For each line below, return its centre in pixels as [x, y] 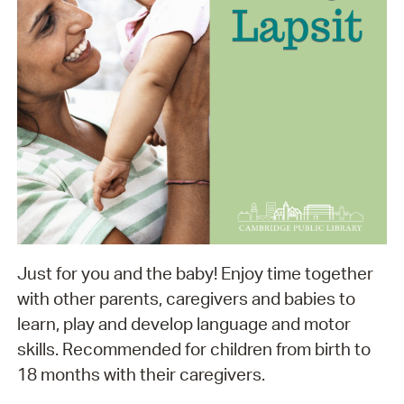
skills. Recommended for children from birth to [193, 349]
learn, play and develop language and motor [184, 324]
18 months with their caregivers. [142, 375]
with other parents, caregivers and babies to [186, 299]
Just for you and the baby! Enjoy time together [195, 274]
